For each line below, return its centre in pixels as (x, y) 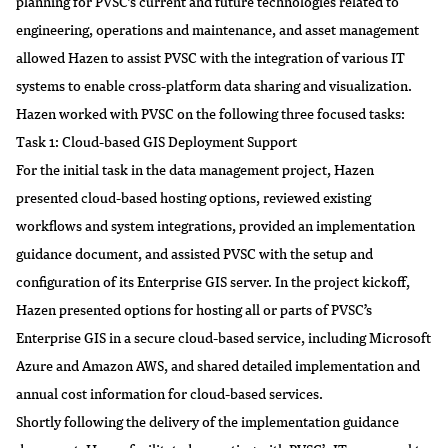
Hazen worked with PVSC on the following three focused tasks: (210, 113)
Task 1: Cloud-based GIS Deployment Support (156, 141)
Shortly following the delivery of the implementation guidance (207, 421)
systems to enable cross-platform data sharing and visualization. (214, 85)
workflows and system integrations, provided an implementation (215, 225)
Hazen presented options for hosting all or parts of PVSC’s (194, 309)
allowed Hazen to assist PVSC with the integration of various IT (210, 57)
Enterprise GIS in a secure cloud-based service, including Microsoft (223, 337)
